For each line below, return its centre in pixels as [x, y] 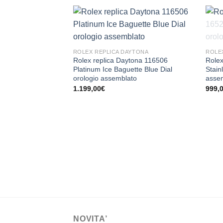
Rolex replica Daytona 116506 [120, 60]
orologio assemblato [105, 78]
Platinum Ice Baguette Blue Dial [122, 69]
